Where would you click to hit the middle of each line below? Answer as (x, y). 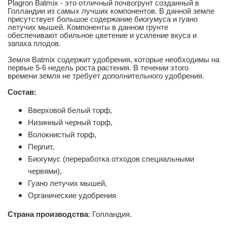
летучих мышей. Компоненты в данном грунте (88, 27)
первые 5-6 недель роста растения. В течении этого (98, 68)
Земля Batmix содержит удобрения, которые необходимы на (113, 60)
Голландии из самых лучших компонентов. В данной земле (111, 11)
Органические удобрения (72, 195)
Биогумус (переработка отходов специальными (111, 159)
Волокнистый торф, (62, 135)
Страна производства (48, 214)
